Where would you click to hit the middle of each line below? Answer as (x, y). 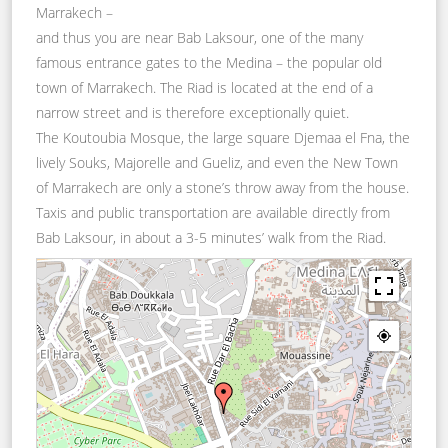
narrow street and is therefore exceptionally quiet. (192, 112)
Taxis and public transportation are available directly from (213, 212)
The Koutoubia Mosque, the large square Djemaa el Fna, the (223, 137)
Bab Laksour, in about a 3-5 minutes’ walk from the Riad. (211, 237)
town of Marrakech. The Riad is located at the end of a (204, 87)
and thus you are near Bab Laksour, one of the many (199, 37)
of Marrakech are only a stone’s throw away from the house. (222, 187)
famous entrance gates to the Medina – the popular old (209, 62)
